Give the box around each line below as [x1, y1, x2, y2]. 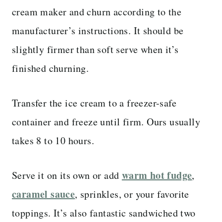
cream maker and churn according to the [12, 4, 182, 18]
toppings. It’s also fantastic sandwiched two [12, 206, 196, 220]
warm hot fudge [121, 167, 192, 182]
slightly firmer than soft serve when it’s [12, 42, 179, 56]
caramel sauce [12, 186, 75, 201]
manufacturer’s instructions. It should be [12, 23, 184, 37]
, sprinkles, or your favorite [75, 187, 189, 201]
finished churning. [12, 61, 89, 75]
